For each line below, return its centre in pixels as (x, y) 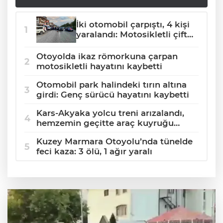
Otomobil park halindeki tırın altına (111, 85)
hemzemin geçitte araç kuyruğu (105, 123)
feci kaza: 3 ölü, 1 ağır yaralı (94, 152)
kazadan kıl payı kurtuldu (130, 45)
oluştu (50, 133)
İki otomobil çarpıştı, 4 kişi (133, 25)
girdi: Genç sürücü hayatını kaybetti (113, 95)
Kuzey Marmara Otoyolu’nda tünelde (114, 142)
